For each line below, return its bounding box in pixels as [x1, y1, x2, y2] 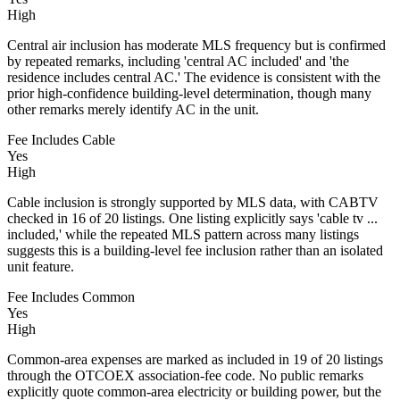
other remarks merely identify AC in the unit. [7, 101, 259, 117]
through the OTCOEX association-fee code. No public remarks [7, 367, 363, 383]
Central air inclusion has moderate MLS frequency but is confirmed [7, 37, 386, 53]
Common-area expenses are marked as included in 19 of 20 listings [7, 351, 383, 367]
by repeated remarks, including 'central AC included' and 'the [7, 53, 349, 69]
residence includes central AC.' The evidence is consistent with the [7, 69, 380, 85]
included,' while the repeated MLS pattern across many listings [7, 226, 359, 242]
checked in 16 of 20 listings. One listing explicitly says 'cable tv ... [7, 210, 378, 226]
